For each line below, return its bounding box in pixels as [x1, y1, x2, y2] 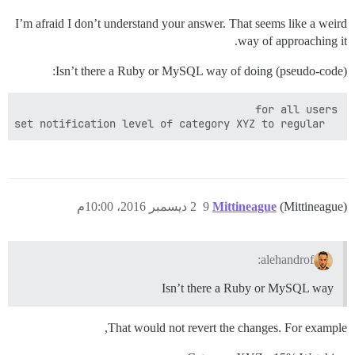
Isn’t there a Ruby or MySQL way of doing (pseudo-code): [55, 64, 347, 78]
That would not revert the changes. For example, [108, 320, 347, 334]
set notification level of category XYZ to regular [325, 116, 338, 132]
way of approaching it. [238, 34, 347, 48]
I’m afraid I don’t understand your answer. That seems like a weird [15, 17, 347, 31]
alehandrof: [261, 252, 315, 266]
